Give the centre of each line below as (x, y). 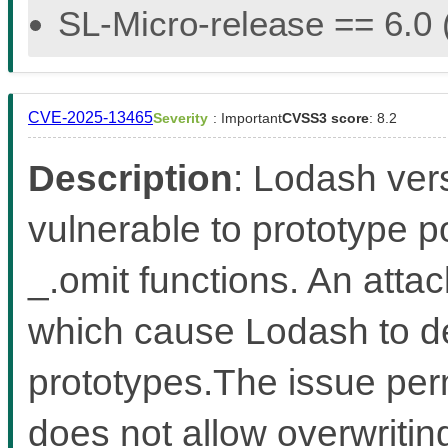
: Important (247, 117)
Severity (180, 117)
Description (130, 177)
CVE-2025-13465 (90, 117)
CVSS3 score (325, 117)
